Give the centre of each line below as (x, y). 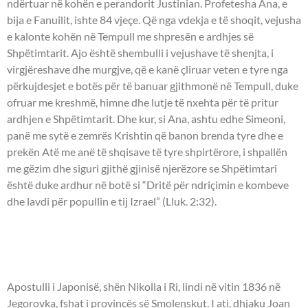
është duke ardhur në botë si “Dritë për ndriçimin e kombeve (148, 185)
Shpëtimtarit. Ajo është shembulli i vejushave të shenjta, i (140, 53)
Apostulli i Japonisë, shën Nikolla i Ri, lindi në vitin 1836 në (144, 287)
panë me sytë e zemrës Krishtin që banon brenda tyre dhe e (145, 135)
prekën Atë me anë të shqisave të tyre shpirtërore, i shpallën (147, 152)
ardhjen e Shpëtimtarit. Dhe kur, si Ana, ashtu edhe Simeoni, (146, 119)
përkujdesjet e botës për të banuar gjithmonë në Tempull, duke (153, 86)
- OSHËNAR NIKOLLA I (113, 234)
